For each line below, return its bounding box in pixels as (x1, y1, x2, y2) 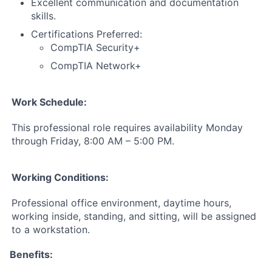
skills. (31, 10, 56, 22)
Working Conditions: (12, 171, 109, 183)
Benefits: (10, 248, 53, 260)
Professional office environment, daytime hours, (12, 197, 231, 209)
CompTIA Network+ (50, 59, 141, 72)
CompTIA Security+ (50, 41, 140, 53)
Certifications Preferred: (31, 28, 142, 40)
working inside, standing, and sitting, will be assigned (12, 210, 256, 222)
